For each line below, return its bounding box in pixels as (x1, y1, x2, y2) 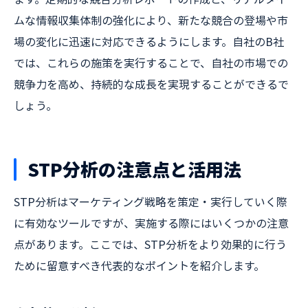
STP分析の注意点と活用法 (27, 156, 241, 182)
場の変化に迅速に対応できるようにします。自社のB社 (14, 33, 284, 49)
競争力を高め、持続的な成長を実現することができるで (14, 76, 289, 92)
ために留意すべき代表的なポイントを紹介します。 (14, 257, 265, 274)
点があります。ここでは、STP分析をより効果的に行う (14, 236, 287, 252)
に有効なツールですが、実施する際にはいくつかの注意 (14, 214, 289, 231)
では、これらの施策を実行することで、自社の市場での (14, 54, 288, 71)
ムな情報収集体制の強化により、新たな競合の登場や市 (14, 12, 288, 28)
